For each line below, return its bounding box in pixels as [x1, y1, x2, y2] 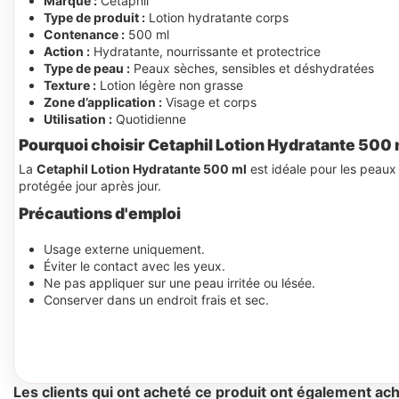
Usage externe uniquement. [44, 240, 205, 256]
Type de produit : [44, 10, 145, 26]
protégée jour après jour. [19, 177, 161, 193]
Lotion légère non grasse [96, 77, 243, 94]
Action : [44, 44, 90, 60]
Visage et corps [162, 94, 256, 110]
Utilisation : [44, 111, 112, 127]
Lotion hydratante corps [145, 10, 289, 26]
